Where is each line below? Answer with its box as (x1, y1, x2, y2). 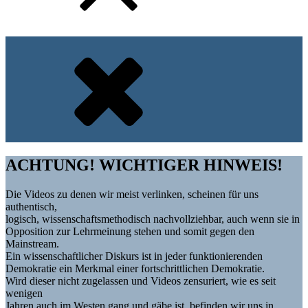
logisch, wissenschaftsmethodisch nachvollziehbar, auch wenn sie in (5, 212, 300, 225)
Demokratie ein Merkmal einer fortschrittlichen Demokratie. (5, 262, 265, 274)
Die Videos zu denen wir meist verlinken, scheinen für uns (5, 188, 258, 200)
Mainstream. (5, 237, 59, 250)
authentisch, (5, 200, 57, 212)
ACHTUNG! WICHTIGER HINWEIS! (5, 155, 283, 174)
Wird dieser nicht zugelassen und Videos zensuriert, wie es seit (5, 274, 276, 287)
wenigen (5, 287, 43, 299)
